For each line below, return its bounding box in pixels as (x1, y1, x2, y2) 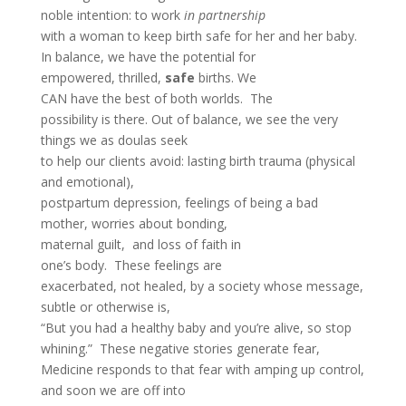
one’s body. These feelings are (40, 256, 222, 274)
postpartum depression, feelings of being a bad (40, 194, 318, 211)
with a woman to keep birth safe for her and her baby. (40, 27, 361, 44)
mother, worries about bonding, (40, 215, 227, 232)
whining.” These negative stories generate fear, (40, 340, 320, 357)
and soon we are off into (40, 382, 186, 399)
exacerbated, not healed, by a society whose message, (40, 277, 363, 295)
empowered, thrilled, (40, 69, 165, 86)
